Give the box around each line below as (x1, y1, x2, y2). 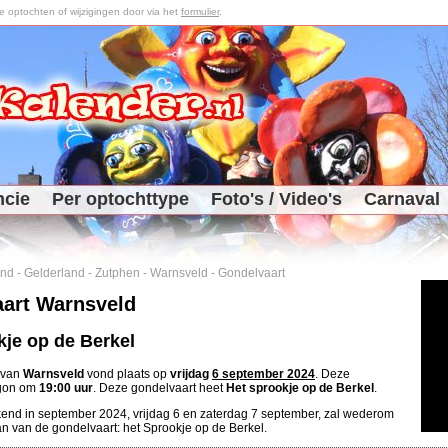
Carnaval (364, 189, 440, 209)
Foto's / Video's (211, 189, 342, 209)
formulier (181, 6, 219, 17)
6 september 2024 (212, 367, 315, 382)
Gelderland (24, 266, 85, 280)
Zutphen (95, 266, 140, 280)
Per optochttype (52, 189, 189, 209)
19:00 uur (39, 381, 93, 396)
